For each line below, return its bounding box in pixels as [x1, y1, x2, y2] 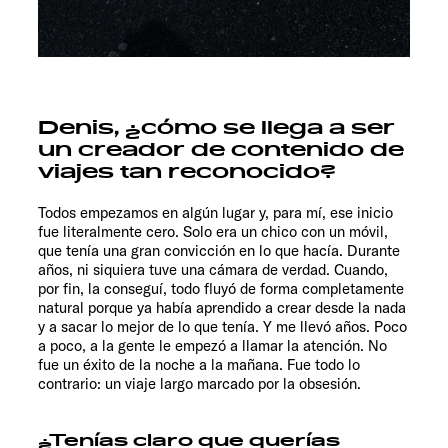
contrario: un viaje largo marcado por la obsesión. [38, 373, 361, 393]
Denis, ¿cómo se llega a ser [38, 115, 395, 140]
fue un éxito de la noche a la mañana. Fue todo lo [38, 354, 360, 374]
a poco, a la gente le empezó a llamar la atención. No [38, 335, 387, 355]
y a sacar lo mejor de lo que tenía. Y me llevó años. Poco [38, 316, 407, 336]
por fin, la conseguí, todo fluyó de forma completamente [38, 278, 404, 298]
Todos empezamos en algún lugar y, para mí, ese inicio [38, 202, 393, 222]
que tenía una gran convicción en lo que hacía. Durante [38, 240, 400, 260]
